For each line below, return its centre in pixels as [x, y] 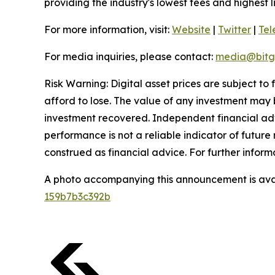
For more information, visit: [107, 29]
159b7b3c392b [77, 196]
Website [191, 29]
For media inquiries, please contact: [130, 56]
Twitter [234, 29]
